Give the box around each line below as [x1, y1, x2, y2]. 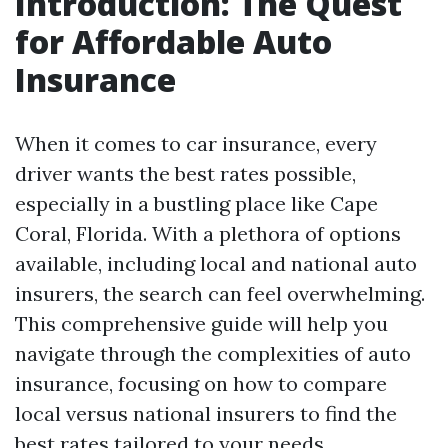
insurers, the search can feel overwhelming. [15, 281, 425, 306]
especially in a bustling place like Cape [15, 191, 378, 216]
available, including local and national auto [15, 251, 417, 276]
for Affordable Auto [15, 20, 332, 63]
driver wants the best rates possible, [15, 161, 356, 186]
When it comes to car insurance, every [15, 131, 377, 156]
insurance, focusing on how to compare [15, 371, 387, 396]
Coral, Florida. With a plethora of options [15, 221, 401, 246]
